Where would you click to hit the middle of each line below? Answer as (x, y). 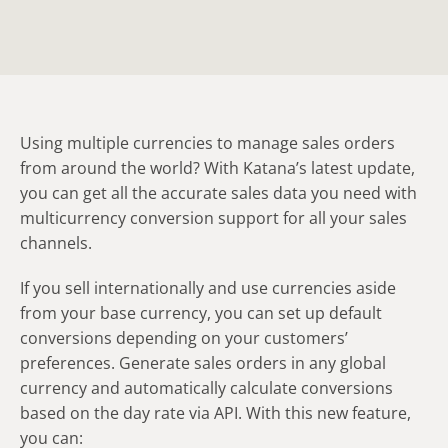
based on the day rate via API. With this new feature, (215, 413)
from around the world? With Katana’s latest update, (217, 168)
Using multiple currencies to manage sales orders (207, 143)
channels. (56, 243)
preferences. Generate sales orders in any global (203, 363)
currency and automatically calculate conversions (206, 388)
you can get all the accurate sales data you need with (218, 193)
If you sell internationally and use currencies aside (208, 288)
